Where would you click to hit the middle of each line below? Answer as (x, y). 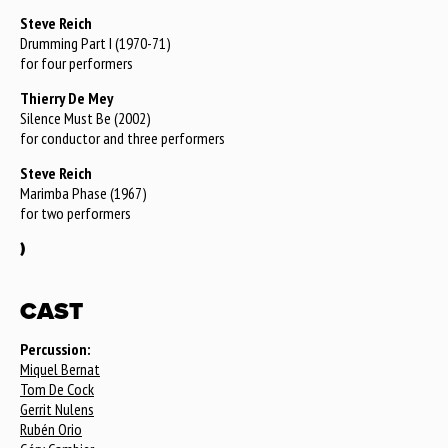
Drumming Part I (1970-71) (95, 43)
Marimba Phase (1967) (83, 193)
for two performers (75, 213)
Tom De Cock (57, 389)
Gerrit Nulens (57, 409)
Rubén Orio (51, 429)
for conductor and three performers (122, 138)
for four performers (76, 63)
